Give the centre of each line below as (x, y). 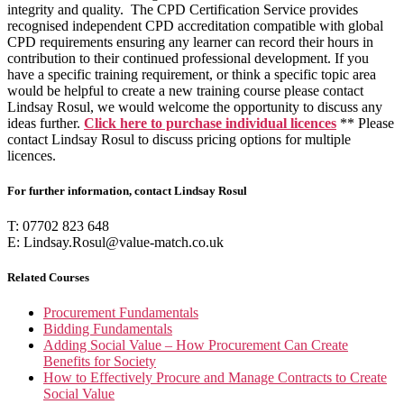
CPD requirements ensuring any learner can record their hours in (190, 41)
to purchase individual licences (242, 123)
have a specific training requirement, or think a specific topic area (192, 74)
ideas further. (46, 123)
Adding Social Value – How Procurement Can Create (196, 345)
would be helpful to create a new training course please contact (185, 90)
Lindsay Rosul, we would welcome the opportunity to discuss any (195, 106)
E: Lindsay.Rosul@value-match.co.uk (115, 243)
